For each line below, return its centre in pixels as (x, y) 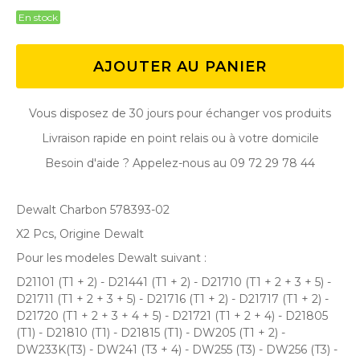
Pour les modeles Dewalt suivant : (111, 258)
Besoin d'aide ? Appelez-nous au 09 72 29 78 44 (180, 163)
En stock (38, 17)
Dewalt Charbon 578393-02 (93, 209)
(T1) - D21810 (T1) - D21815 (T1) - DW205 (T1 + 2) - (151, 332)
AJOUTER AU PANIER (180, 66)
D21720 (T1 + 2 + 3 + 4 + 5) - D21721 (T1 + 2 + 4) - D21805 (172, 315)
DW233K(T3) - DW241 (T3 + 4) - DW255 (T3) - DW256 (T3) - (177, 349)
